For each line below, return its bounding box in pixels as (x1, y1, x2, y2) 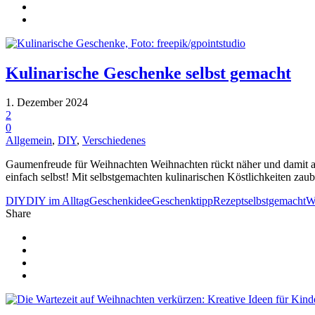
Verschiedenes (82, 134, 146, 147)
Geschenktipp (152, 195, 213, 207)
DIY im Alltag (26, 195, 89, 207)
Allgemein (6, 134, 52, 147)
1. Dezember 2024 (6, 96, 88, 109)
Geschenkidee (89, 195, 152, 207)
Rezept (213, 195, 244, 207)
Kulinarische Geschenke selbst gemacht (6, 63, 291, 82)
